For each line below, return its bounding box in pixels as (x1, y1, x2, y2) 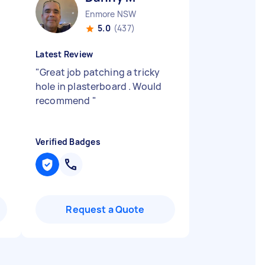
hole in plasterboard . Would (35, 80, 162, 93)
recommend (35, 94, 92, 107)
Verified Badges (35, 136, 101, 147)
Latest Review (35, 49, 93, 60)
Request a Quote (66, 203, 145, 216)
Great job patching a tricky (40, 66, 160, 79)
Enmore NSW (85, 8, 137, 20)
